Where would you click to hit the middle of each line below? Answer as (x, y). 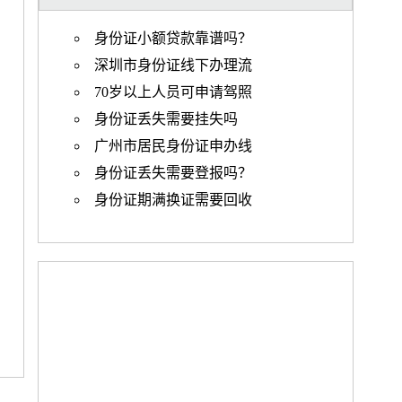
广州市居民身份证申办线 (173, 146)
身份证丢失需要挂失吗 (166, 119)
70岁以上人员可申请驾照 (173, 92)
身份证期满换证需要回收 (173, 200)
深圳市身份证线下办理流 (173, 65)
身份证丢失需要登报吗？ (173, 173)
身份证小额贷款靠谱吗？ (173, 38)
